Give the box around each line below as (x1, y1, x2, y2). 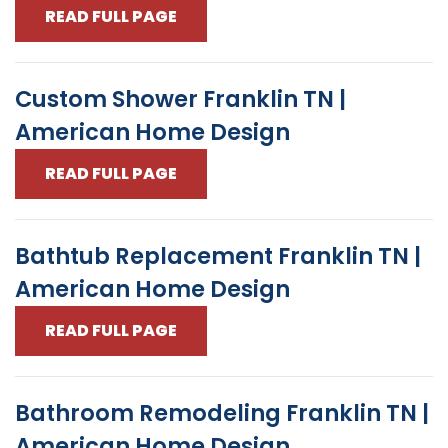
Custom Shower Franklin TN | (15, 83, 346, 115)
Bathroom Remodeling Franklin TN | (15, 397, 429, 429)
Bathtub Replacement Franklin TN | (15, 240, 421, 272)
